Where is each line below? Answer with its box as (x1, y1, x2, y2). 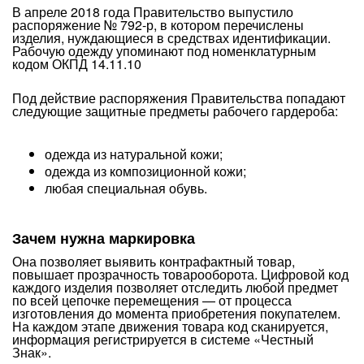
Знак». (12, 343, 51, 362)
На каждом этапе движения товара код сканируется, (12, 317, 328, 336)
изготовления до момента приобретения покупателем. (12, 304, 340, 323)
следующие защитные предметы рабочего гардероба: (12, 102, 338, 120)
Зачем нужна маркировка (12, 227, 195, 249)
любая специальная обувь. (45, 179, 207, 197)
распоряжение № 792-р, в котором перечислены (12, 15, 304, 34)
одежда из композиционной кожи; (45, 162, 246, 180)
